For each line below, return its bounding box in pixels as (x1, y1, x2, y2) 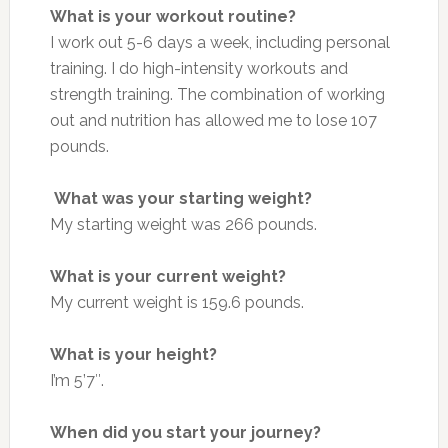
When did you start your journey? (49, 422, 321, 442)
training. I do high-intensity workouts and (49, 58, 348, 78)
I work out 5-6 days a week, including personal (49, 32, 390, 52)
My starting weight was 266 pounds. (49, 214, 317, 234)
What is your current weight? (49, 266, 286, 286)
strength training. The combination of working (49, 84, 385, 104)
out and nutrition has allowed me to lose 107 (49, 110, 377, 130)
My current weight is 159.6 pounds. (49, 292, 304, 312)
